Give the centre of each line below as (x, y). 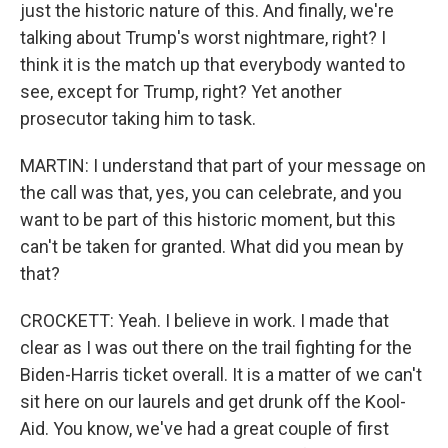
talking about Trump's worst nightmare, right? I (203, 37)
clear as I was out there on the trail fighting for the (216, 347)
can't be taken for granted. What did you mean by (212, 246)
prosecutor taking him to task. (138, 118)
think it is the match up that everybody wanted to (212, 64)
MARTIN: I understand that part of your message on (223, 165)
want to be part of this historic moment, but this (208, 219)
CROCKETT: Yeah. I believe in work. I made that (204, 320)
